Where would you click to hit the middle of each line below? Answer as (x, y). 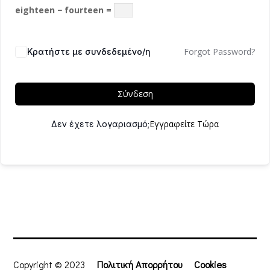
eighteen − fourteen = (64, 10)
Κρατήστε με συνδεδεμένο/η (89, 52)
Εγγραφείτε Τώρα (184, 124)
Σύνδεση (135, 94)
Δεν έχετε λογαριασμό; (100, 124)
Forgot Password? (219, 52)
